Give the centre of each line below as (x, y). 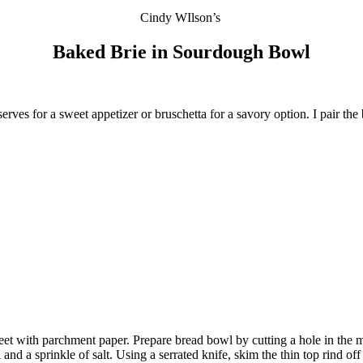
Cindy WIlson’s (180, 18)
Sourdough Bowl (241, 52)
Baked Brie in (113, 52)
